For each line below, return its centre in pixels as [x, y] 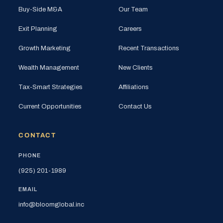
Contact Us [135, 106]
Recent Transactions [149, 48]
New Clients [136, 67]
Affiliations [134, 87]
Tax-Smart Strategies [51, 87]
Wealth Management [49, 67]
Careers [130, 29]
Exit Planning [38, 29]
